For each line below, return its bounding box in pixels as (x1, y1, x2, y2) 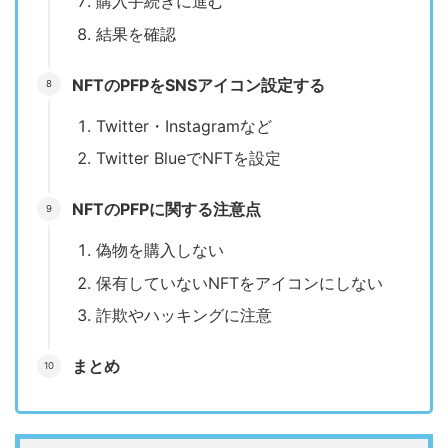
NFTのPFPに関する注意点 (72, 199, 261, 220)
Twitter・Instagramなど (96, 115, 272, 136)
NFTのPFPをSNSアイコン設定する (72, 74, 325, 95)
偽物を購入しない (96, 239, 224, 260)
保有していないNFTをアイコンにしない (96, 272, 383, 293)
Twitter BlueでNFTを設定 (96, 148, 281, 169)
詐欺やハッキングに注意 (96, 305, 272, 326)
